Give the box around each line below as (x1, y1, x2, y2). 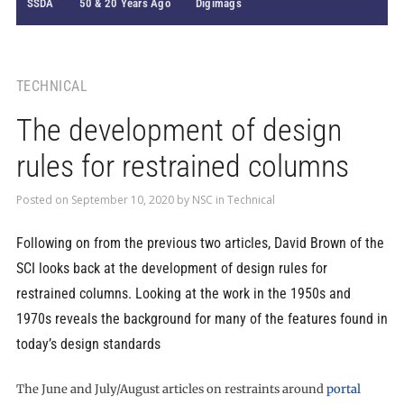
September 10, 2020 (70, 192, 174, 207)
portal (326, 381, 361, 397)
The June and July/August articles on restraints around (15, 381, 326, 397)
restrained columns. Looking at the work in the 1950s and (15, 285, 351, 302)
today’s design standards (15, 335, 161, 353)
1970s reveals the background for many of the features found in (15, 310, 388, 327)
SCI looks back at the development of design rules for (15, 260, 327, 277)
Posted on (15, 192, 71, 207)
